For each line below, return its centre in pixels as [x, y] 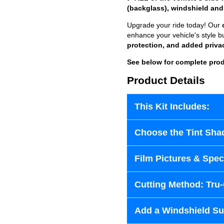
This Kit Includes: [172, 107]
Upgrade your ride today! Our [174, 25]
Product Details [166, 80]
